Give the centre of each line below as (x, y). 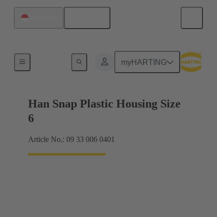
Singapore (43, 18)
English (91, 18)
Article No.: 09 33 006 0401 (71, 139)
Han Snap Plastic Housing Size (104, 104)
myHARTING (144, 62)
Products (50, 60)
